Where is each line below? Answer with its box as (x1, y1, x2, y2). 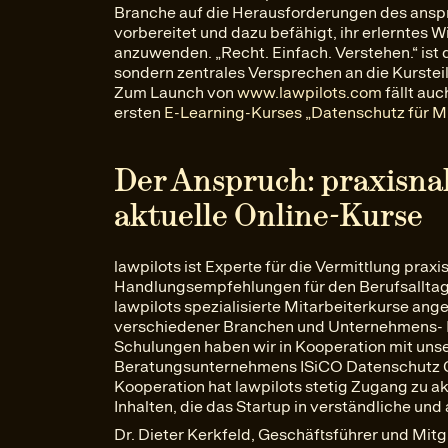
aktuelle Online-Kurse (114, 197, 423, 233)
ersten (114, 103, 164, 122)
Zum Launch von (114, 83, 237, 102)
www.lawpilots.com (237, 83, 382, 102)
